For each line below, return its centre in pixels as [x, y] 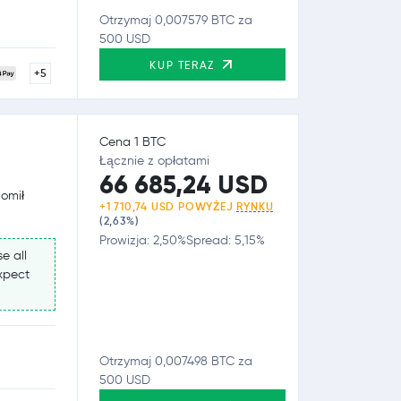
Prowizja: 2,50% [142, 240]
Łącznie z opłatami [154, 160]
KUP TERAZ [184, 64]
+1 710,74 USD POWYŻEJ [168, 206]
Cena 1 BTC [132, 141]
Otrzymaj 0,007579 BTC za [175, 20]
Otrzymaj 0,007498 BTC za [175, 362]
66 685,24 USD [183, 184]
